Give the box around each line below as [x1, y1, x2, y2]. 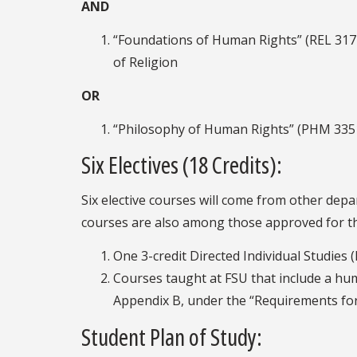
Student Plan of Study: [81, 320, 262, 352]
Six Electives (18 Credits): [81, 149, 282, 181]
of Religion [113, 53, 178, 71]
